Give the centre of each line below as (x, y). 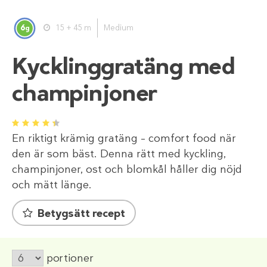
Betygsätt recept (81, 214)
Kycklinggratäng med (124, 66)
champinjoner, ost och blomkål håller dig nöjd (127, 170)
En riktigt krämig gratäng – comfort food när (124, 139)
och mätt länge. (52, 185)
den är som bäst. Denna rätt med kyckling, (119, 154)
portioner (70, 258)
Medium (119, 28)
